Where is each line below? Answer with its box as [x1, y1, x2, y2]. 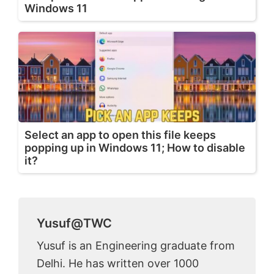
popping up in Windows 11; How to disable [24, 141, 245, 155]
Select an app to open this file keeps [24, 128, 216, 142]
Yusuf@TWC [37, 216, 112, 231]
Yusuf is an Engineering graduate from [37, 239, 235, 253]
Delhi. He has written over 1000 [37, 257, 199, 270]
